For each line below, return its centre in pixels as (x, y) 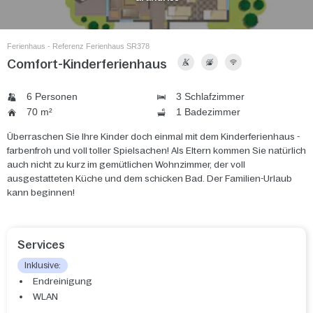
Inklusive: (43, 266)
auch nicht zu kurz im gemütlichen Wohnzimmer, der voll (126, 165)
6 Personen (51, 97)
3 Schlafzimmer (209, 97)
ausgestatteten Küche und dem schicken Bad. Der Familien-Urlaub (150, 179)
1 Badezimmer (207, 112)
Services (41, 245)
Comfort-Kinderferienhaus (87, 65)
